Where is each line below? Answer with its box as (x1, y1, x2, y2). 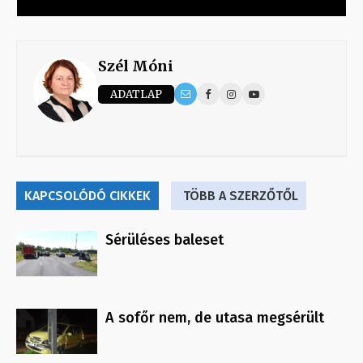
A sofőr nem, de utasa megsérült (105, 309, 324, 327)
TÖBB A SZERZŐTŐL (183, 188, 298, 204)
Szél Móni (98, 57, 173, 76)
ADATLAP (110, 87, 162, 101)
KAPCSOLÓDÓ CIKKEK (24, 188, 151, 204)
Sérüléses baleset (105, 231, 224, 250)
